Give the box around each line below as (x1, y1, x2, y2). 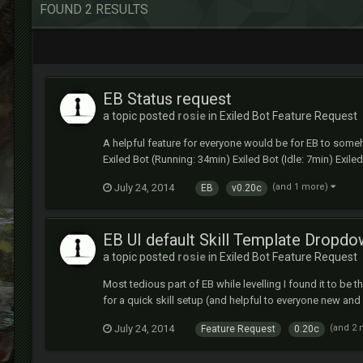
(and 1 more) (272, 181, 331, 193)
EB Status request (103, 89, 232, 109)
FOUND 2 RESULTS (40, 2, 148, 17)
